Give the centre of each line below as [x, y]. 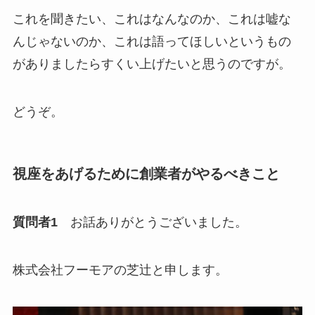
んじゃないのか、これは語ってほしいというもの [152, 42]
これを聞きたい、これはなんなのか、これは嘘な [152, 19]
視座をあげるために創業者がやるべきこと [146, 173]
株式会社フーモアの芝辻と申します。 [120, 270]
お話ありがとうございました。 [152, 223]
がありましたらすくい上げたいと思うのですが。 [152, 64]
